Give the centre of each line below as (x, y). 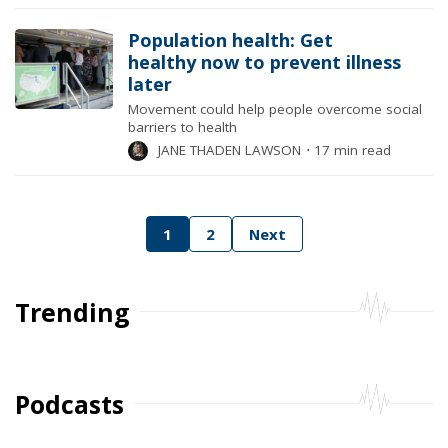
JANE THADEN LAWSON (230, 150)
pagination (83, 270)
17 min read (351, 150)
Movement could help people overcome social (275, 109)
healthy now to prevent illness (265, 62)
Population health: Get (231, 40)
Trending (72, 312)
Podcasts (69, 404)
